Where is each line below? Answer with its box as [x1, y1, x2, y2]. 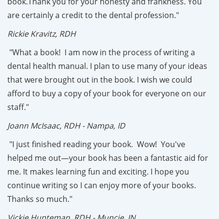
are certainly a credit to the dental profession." [7, 9, 179, 21]
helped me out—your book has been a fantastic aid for [7, 152, 208, 163]
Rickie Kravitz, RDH [7, 28, 76, 39]
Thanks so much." [7, 193, 72, 204]
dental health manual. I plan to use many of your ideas [7, 60, 207, 71]
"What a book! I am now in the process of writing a [7, 46, 195, 58]
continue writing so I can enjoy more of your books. [7, 179, 198, 191]
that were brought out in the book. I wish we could [7, 74, 192, 85]
